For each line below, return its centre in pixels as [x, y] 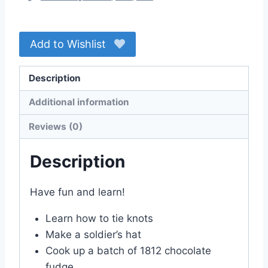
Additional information [79, 102]
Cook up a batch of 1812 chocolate [128, 251]
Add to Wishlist [68, 44]
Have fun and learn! [77, 192]
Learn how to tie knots [99, 219]
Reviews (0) [56, 126]
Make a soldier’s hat [93, 235]
